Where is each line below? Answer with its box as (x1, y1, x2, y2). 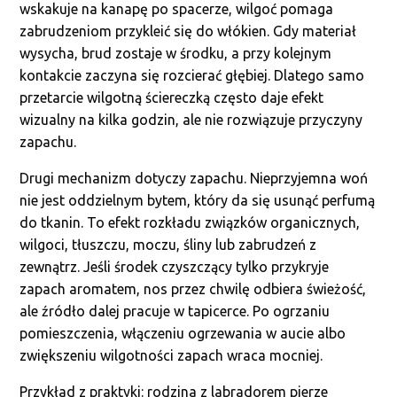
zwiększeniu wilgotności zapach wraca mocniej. (19, 347, 323, 363)
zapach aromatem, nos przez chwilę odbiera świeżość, (19, 281, 367, 297)
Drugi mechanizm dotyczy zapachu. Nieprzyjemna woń (19, 170, 369, 186)
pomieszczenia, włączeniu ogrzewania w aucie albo (19, 325, 346, 341)
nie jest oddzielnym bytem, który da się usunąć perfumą (19, 192, 376, 208)
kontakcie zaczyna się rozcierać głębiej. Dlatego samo (19, 67, 365, 83)
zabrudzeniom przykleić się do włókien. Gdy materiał (19, 23, 357, 39)
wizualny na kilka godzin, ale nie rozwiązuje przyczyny (19, 112, 363, 128)
